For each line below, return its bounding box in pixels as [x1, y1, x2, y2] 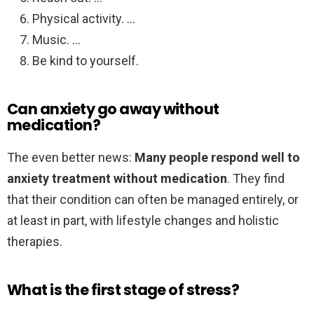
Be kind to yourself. [32, 53, 139, 69]
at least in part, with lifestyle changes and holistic [7, 213, 279, 228]
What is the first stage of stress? [7, 280, 240, 301]
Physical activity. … [32, 11, 135, 27]
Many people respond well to [135, 150, 300, 165]
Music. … [32, 32, 81, 48]
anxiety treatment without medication [7, 171, 227, 186]
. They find [227, 171, 285, 186]
